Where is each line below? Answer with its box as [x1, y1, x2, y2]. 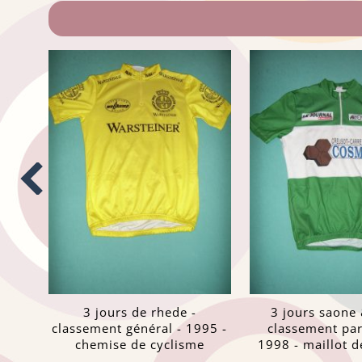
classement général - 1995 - [52, 320, 228, 337]
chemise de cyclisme [74, 336, 204, 353]
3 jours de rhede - [82, 304, 196, 321]
